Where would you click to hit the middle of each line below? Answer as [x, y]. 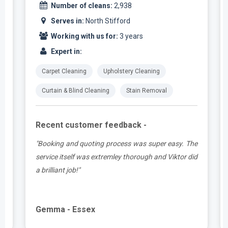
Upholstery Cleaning [132, 71]
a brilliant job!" [58, 170]
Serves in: [68, 21]
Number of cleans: [82, 6]
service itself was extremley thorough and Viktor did [117, 157]
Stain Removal [147, 91]
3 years [131, 36]
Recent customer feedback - [91, 125]
